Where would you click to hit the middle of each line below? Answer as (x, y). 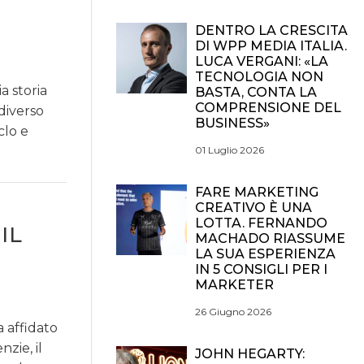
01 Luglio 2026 (230, 150)
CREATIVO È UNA (253, 208)
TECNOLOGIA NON (259, 77)
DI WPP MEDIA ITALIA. (271, 46)
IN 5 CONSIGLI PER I (261, 269)
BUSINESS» (232, 123)
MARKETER (234, 285)
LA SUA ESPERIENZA (265, 254)
